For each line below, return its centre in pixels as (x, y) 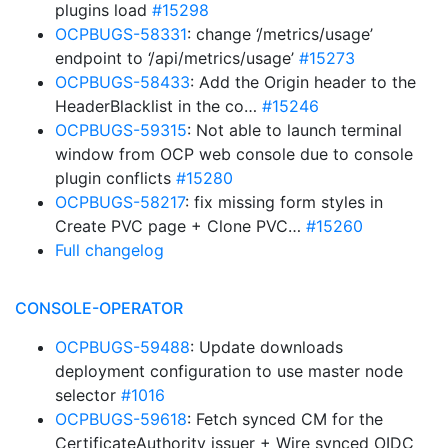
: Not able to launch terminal (294, 130)
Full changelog (109, 250)
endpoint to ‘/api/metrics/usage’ (177, 58)
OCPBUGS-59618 (121, 419)
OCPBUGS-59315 (121, 130)
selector (88, 395)
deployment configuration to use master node (229, 371)
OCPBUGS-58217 (120, 202)
